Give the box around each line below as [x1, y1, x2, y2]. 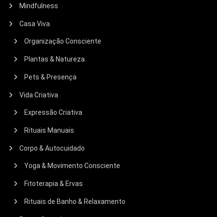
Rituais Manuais [24, 126, 75, 135]
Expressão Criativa [24, 108, 83, 117]
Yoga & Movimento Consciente [24, 162, 121, 170]
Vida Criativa [19, 91, 59, 99]
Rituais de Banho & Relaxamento [24, 198, 126, 206]
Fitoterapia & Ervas [24, 180, 83, 188]
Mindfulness [19, 2, 59, 10]
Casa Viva [19, 20, 50, 28]
